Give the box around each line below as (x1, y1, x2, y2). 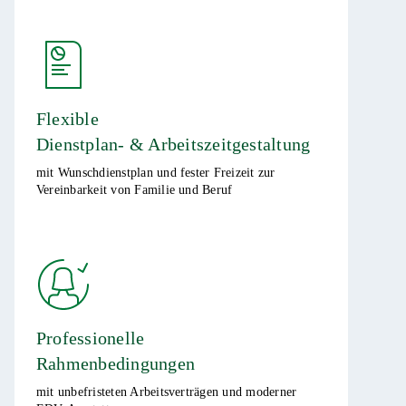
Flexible (36, 109, 99, 129)
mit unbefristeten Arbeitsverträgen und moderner (36, 385, 297, 399)
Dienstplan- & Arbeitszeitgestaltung (36, 134, 311, 154)
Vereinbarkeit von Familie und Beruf (36, 183, 233, 197)
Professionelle (36, 328, 145, 348)
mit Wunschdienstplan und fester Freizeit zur (36, 166, 275, 179)
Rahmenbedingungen (36, 353, 196, 373)
